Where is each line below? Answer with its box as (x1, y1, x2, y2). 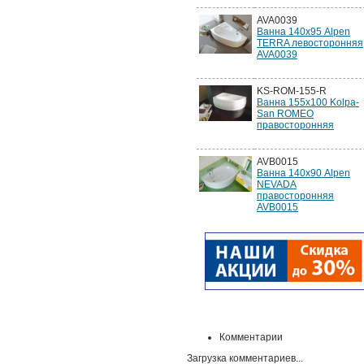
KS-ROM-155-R (257, 85, 327, 97)
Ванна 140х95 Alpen (257, 26, 350, 37)
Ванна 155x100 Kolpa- (257, 97, 359, 108)
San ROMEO (257, 108, 314, 119)
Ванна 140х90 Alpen (257, 167, 350, 179)
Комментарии (219, 331, 283, 343)
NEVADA (257, 179, 297, 190)
